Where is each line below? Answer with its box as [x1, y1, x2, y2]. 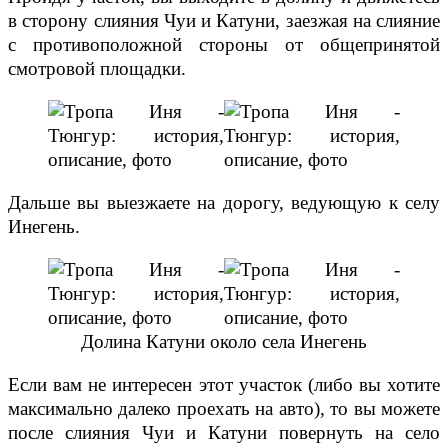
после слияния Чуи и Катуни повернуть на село [8, 422, 440, 444]
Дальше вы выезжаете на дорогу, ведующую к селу [8, 192, 440, 214]
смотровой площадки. [8, 58, 186, 80]
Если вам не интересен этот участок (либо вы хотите [8, 374, 440, 396]
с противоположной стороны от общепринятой [8, 34, 440, 56]
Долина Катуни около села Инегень [81, 331, 367, 353]
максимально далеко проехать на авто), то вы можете [8, 398, 440, 420]
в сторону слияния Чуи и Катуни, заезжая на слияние [8, 10, 440, 32]
